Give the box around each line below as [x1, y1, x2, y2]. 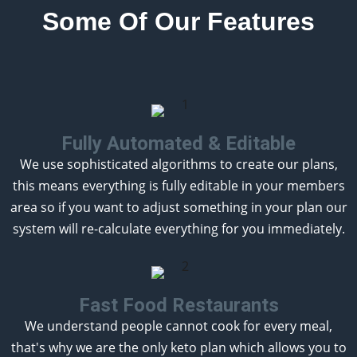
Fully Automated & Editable [61, 131, 296, 155]
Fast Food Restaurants [78, 293, 279, 316]
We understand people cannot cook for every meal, [25, 316, 332, 335]
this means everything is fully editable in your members [12, 176, 345, 194]
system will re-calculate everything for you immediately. [12, 219, 345, 237]
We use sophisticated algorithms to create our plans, [19, 155, 338, 173]
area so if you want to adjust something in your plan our [10, 198, 347, 216]
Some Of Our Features [42, 6, 315, 36]
